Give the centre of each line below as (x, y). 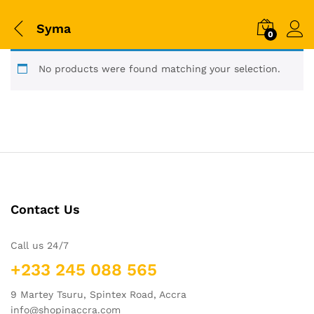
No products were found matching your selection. (159, 69)
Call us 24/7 (40, 245)
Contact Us (45, 209)
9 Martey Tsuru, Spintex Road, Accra (98, 294)
